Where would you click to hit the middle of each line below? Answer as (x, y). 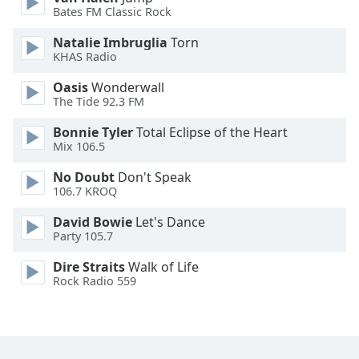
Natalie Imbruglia (110, 42)
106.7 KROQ (85, 192)
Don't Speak (153, 177)
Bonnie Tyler (93, 132)
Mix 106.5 (79, 147)
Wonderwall (126, 87)
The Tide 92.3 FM (99, 102)
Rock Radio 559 (95, 281)
